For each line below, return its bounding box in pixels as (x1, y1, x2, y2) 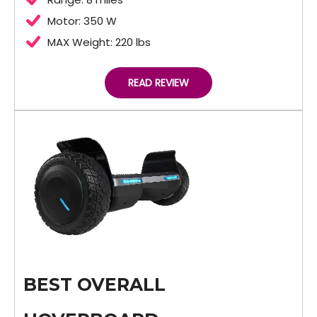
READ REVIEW (128, 75, 189, 90)
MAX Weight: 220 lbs (47, 34, 151, 50)
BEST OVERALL (23, 273, 166, 295)
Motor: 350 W (47, 13, 117, 28)
